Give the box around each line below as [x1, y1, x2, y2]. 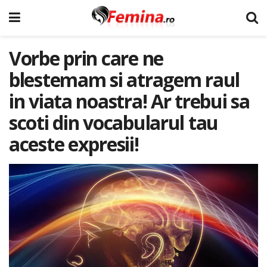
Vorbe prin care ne [9, 45, 163, 71]
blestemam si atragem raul [9, 67, 240, 92]
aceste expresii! [9, 131, 139, 157]
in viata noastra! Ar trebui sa [9, 88, 250, 114]
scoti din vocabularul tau [9, 110, 218, 135]
